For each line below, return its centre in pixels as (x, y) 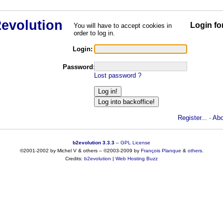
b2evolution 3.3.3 (94, 142)
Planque (171, 151)
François (150, 151)
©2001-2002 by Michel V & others (58, 151)
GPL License (135, 142)
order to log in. (94, 33)
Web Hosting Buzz (137, 159)
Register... (192, 118)
